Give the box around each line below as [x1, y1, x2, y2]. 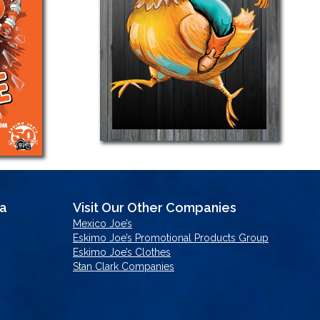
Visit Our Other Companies [73, 199, 236, 215]
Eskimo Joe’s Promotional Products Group [73, 231, 269, 244]
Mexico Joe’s [73, 217, 132, 229]
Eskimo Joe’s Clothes [73, 246, 171, 258]
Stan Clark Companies [73, 260, 174, 272]
